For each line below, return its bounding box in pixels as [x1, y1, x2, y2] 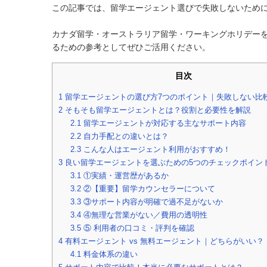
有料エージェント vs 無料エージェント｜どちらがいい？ [63, 237, 264, 246]
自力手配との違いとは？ [80, 132, 169, 141]
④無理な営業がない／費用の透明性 [80, 210, 207, 220]
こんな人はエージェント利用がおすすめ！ [80, 145, 231, 154]
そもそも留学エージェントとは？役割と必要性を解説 [63, 105, 251, 115]
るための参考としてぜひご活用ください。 [52, 42, 210, 52]
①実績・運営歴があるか [80, 171, 169, 181]
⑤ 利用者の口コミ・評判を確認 [80, 223, 194, 233]
